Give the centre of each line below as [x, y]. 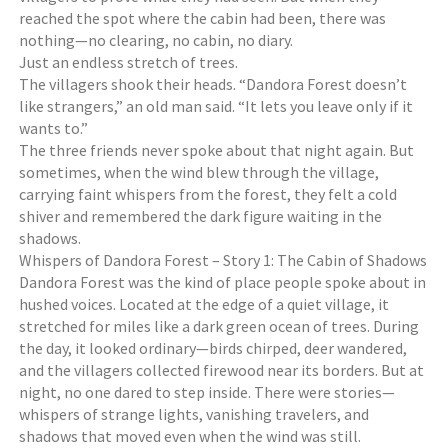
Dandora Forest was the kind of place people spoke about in [223, 282]
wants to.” [54, 128]
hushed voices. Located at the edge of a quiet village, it [204, 304]
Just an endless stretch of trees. [129, 62]
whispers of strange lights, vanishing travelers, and [194, 414]
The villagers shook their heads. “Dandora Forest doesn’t [213, 84]
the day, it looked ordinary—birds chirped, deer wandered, [213, 348]
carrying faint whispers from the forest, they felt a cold [208, 194]
